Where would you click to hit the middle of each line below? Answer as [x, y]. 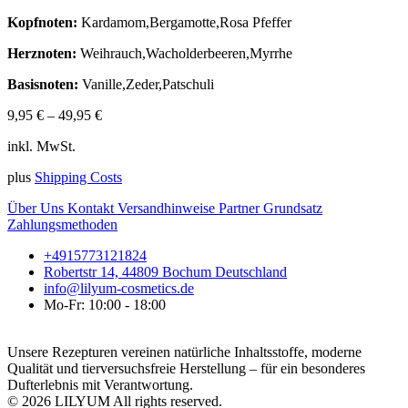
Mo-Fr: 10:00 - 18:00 [105, 304]
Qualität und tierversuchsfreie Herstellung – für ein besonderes [186, 368]
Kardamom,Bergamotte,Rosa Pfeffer [184, 22]
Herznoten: [42, 53]
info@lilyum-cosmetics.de [119, 288]
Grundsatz [293, 208]
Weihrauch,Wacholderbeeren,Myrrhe [184, 53]
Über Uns [37, 208]
